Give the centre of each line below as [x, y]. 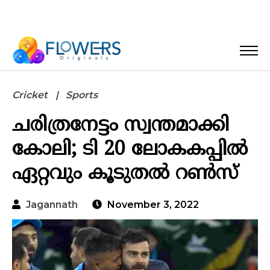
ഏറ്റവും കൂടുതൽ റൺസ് [125, 174]
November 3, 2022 [152, 205]
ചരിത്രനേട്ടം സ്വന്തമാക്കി [121, 126]
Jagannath [52, 205]
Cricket [30, 95]
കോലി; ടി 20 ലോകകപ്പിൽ [130, 150]
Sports [82, 95]
